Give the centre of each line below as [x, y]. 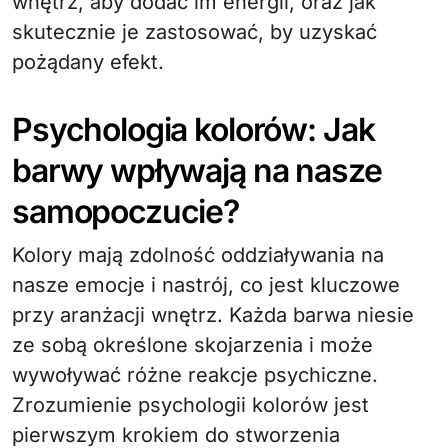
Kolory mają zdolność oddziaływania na [198, 255]
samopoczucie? [126, 211]
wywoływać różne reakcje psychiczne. [195, 375]
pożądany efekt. [88, 62]
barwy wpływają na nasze [197, 170]
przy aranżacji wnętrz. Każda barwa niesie [213, 315]
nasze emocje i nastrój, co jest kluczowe [206, 285]
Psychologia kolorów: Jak [193, 129]
